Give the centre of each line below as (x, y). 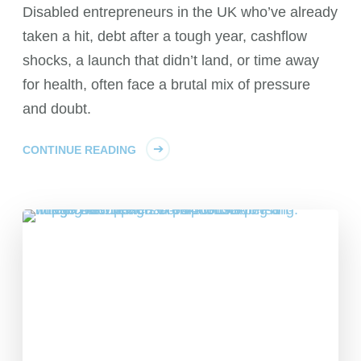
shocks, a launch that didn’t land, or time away (171, 60)
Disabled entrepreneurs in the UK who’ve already (180, 12)
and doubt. (57, 108)
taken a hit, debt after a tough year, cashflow (165, 36)
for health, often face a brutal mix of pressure (167, 84)
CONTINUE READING (80, 149)
